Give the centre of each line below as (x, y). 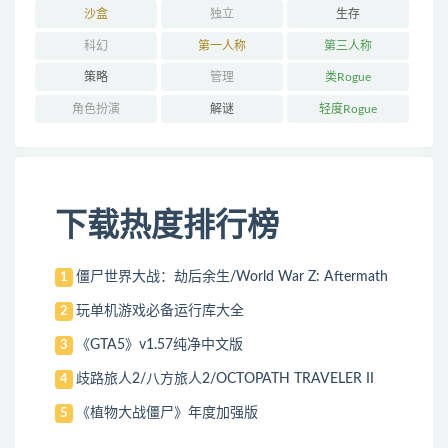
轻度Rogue (348, 109)
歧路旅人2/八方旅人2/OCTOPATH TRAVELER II (225, 378)
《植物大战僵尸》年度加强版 (167, 412)
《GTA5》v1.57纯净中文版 (160, 344)
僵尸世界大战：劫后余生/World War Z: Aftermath (232, 276)
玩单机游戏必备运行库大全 (160, 310)
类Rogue (348, 77)
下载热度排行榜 (167, 225)
